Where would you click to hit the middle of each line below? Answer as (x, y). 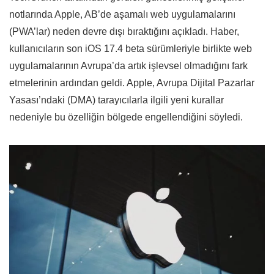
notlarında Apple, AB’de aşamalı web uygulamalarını (122, 15)
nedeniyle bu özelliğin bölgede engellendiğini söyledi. (126, 117)
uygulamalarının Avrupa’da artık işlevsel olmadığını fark (128, 66)
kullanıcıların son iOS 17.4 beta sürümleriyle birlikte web (131, 49)
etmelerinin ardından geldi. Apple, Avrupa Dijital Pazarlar (132, 83)
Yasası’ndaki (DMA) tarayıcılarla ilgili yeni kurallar (117, 100)
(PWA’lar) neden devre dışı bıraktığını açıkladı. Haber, (124, 32)
